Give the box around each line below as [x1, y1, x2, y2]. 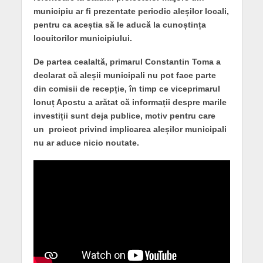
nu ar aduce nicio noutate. [33, 138, 139, 148]
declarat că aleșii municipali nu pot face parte [33, 70, 216, 80]
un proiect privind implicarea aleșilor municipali [33, 124, 227, 134]
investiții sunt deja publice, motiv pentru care [33, 111, 215, 121]
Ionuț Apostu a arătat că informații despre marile [33, 97, 227, 107]
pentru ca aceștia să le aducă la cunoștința [33, 19, 206, 29]
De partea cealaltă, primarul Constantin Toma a [33, 57, 221, 67]
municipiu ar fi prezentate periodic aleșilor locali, [33, 6, 229, 16]
